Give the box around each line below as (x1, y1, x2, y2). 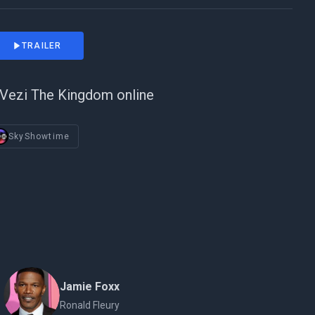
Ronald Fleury (60, 300, 120, 311)
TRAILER (22, 41, 62, 51)
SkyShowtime (8, 131, 70, 141)
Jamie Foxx (60, 280, 120, 293)
